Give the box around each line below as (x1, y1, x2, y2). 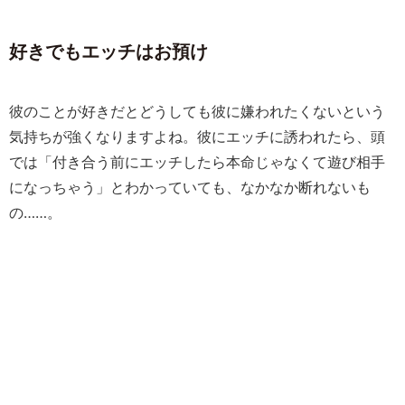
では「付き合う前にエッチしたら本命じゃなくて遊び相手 (9, 153, 385, 171)
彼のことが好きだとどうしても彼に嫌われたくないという (9, 102, 385, 120)
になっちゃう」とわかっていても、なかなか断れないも (9, 178, 371, 196)
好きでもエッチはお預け (9, 41, 208, 62)
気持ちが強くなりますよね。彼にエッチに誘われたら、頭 (9, 127, 385, 146)
